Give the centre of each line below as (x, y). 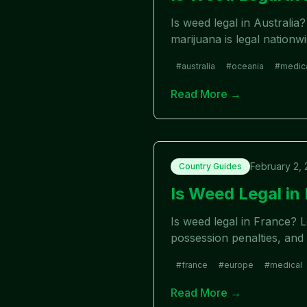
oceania (248, 66)
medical (286, 265)
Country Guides (210, 166)
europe (239, 265)
